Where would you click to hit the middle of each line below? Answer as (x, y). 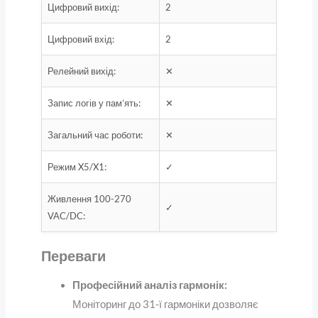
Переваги (73, 256)
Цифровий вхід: (81, 39)
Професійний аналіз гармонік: (149, 285)
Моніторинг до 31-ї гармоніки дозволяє (165, 305)
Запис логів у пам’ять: (94, 103)
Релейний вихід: (81, 71)
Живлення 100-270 (89, 199)
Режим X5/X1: (77, 167)
